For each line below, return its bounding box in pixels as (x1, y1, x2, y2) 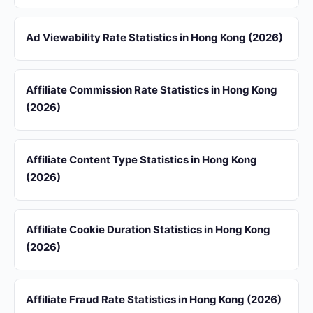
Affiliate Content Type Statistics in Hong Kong (26, 153, 257, 166)
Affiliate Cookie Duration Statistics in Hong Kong (26, 223, 270, 236)
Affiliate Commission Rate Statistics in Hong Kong (26, 83, 277, 96)
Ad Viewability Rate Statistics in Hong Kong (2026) (26, 31, 283, 44)
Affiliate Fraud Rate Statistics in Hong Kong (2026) (26, 293, 282, 306)
